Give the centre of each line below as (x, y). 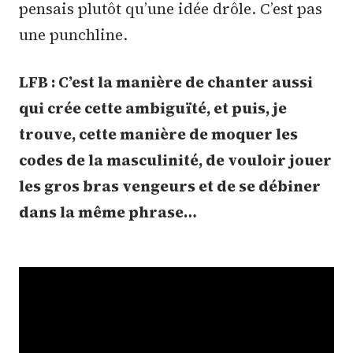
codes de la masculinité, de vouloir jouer (175, 160)
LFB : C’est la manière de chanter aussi (166, 82)
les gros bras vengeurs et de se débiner (170, 186)
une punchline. (73, 35)
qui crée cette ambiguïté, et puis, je (153, 108)
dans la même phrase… (108, 212)
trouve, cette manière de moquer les (158, 134)
